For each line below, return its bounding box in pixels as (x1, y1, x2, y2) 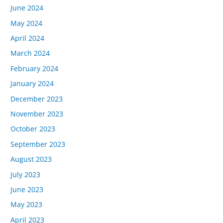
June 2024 (10, 3, 44, 13)
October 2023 (10, 124, 56, 134)
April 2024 (10, 33, 45, 43)
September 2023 (10, 139, 66, 149)
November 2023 (10, 109, 64, 118)
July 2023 (10, 169, 41, 179)
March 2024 (10, 48, 50, 58)
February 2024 (10, 63, 59, 73)
